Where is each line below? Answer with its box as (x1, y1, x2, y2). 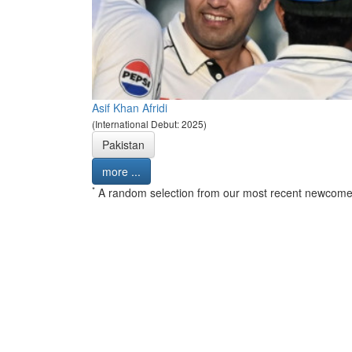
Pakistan (102, 137, 145, 153)
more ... (102, 163, 141, 180)
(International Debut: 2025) (92, 117, 207, 131)
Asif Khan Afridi (92, 100, 167, 116)
